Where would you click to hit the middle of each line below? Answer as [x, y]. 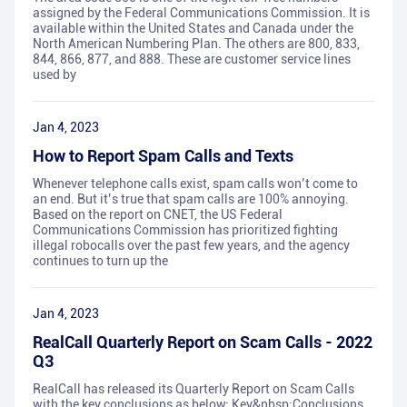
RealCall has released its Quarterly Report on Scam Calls [194, 389]
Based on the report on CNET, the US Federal [158, 215]
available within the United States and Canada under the [193, 29]
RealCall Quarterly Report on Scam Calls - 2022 [203, 342]
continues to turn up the [100, 261]
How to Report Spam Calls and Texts [163, 156]
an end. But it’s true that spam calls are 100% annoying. [191, 199]
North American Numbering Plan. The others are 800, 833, [196, 44]
